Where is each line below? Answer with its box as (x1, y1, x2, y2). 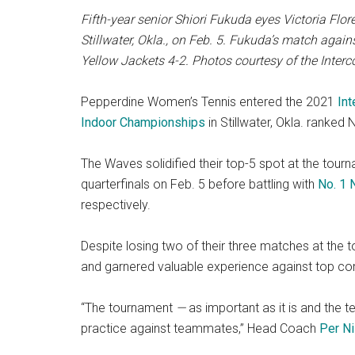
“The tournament (81, 300, 176, 316)
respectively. (81, 197, 151, 213)
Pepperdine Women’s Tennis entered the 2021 (81, 94, 338, 110)
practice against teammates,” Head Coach (81, 321, 319, 337)
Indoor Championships (81, 115, 205, 131)
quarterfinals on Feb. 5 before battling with (81, 177, 318, 193)
